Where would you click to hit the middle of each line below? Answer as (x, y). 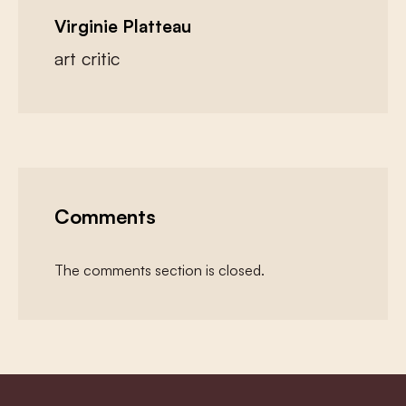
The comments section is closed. (159, 271)
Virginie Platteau (123, 27)
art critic (87, 59)
